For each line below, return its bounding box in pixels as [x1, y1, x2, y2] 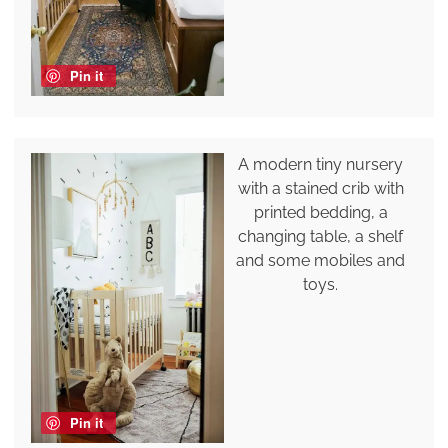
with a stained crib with [237, 178, 404, 198]
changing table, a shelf [238, 226, 404, 246]
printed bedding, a [253, 202, 388, 222]
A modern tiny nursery [238, 154, 404, 174]
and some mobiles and [236, 250, 406, 270]
